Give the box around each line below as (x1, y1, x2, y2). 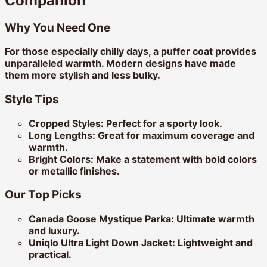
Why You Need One (5, 20, 110, 35)
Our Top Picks (5, 188, 82, 202)
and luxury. (29, 225, 80, 237)
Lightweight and (175, 237, 253, 249)
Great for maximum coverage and (95, 129, 254, 141)
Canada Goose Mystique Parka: (29, 213, 174, 225)
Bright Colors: (29, 153, 94, 165)
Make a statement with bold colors (94, 153, 257, 165)
